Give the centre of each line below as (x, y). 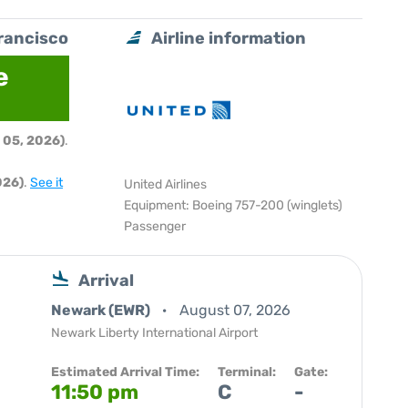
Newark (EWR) (102, 310)
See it (46, 183)
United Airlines (166, 184)
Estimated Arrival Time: (125, 372)
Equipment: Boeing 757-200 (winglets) (234, 205)
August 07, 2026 (235, 310)
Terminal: (247, 372)
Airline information (229, 38)
